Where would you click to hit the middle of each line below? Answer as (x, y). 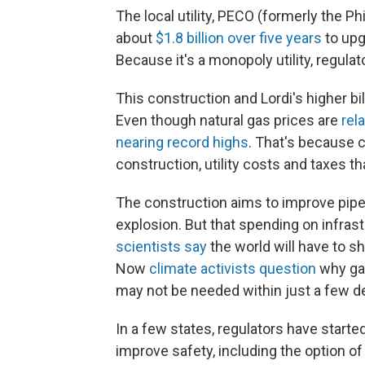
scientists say (161, 246)
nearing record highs (182, 142)
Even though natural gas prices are (229, 120)
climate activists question (233, 268)
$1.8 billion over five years (239, 38)
